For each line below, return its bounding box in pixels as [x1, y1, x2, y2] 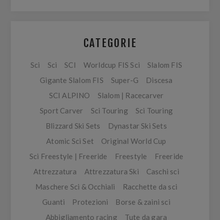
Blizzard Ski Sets [46, 121, 101, 130]
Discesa [146, 76, 173, 84]
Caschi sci [146, 167, 179, 176]
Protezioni [72, 197, 109, 206]
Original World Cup [101, 137, 166, 145]
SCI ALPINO [49, 91, 90, 100]
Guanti [42, 197, 65, 206]
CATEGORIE [83, 36, 137, 50]
